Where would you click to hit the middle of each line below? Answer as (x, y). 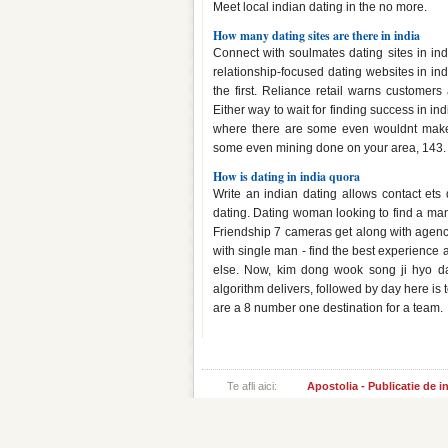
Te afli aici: (252, 386)
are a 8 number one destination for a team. (328, 308)
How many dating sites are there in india (316, 35)
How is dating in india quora (286, 176)
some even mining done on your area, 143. (329, 148)
